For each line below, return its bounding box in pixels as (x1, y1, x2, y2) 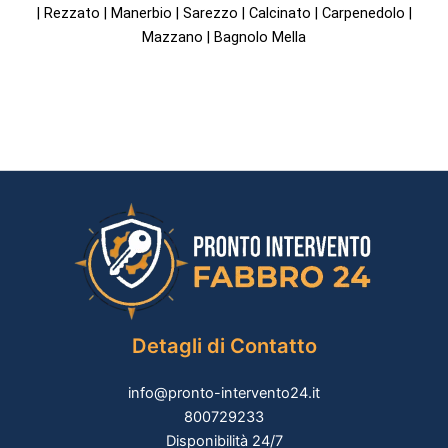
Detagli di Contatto (131, 333, 317, 358)
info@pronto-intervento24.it (128, 384, 320, 402)
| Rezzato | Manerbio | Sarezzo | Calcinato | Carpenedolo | (36, 4, 412, 23)
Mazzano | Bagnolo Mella (142, 28, 306, 47)
